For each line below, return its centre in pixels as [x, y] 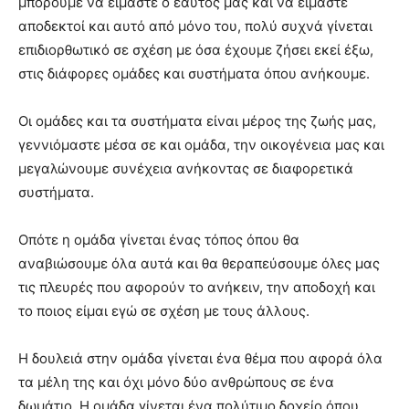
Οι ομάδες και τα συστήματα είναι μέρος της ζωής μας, [197, 121]
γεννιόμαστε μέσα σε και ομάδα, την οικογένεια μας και [201, 145]
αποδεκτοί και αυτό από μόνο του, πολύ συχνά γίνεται [195, 26]
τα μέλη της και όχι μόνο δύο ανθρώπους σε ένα [176, 383]
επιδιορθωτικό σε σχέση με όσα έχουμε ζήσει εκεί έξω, [196, 50]
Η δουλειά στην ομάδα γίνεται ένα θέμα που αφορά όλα [200, 359]
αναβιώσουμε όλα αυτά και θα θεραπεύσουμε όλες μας [199, 264]
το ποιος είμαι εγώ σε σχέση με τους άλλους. [164, 311]
